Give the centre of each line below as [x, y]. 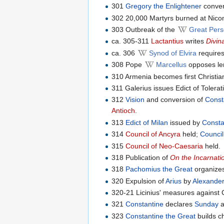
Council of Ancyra [153, 134]
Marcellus [171, 65]
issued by [185, 122]
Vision [135, 100]
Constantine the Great [161, 216]
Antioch [123, 111]
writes [195, 41]
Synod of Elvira [173, 53]
